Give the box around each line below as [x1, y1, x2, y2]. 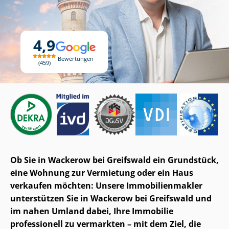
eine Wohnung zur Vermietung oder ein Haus [10, 167, 193, 178]
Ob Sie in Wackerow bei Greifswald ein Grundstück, [10, 154, 219, 166]
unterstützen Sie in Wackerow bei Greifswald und [10, 192, 212, 204]
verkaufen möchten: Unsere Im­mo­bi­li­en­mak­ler [10, 179, 202, 191]
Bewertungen [57, 54, 94, 62]
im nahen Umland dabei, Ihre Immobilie [10, 205, 173, 217]
